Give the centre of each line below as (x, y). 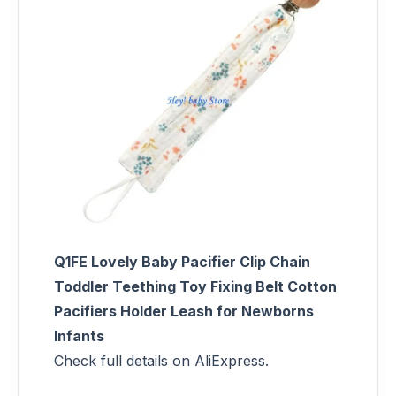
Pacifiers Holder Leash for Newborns (184, 311)
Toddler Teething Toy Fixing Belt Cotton (195, 286)
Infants (79, 335)
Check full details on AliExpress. (161, 360)
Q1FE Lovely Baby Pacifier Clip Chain (182, 261)
